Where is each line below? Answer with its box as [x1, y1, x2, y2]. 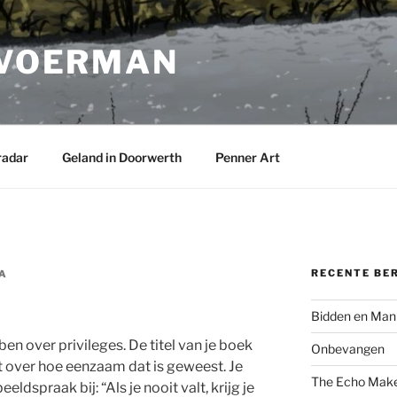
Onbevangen [310, 341, 385, 356]
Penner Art [214, 149, 280, 165]
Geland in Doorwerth [61, 149, 182, 165]
